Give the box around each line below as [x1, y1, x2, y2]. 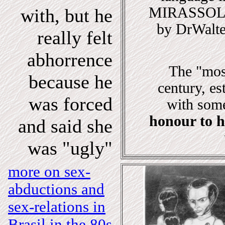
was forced [29, 93, 113, 115]
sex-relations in [8, 198, 105, 215]
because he [29, 71, 113, 92]
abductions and [8, 181, 104, 198]
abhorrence [27, 49, 113, 70]
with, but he [21, 5, 113, 26]
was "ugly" [28, 138, 113, 159]
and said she [18, 116, 113, 137]
